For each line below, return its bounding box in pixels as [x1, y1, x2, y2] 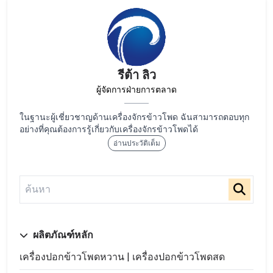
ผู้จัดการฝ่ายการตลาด [96, 83, 177, 96]
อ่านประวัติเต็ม [113, 138, 160, 148]
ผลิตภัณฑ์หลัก [30, 228, 93, 242]
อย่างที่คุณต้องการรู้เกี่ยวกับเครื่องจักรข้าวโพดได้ [19, 123, 198, 135]
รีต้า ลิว [117, 66, 156, 83]
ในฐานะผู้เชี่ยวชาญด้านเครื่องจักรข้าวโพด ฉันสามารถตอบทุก [19, 111, 249, 123]
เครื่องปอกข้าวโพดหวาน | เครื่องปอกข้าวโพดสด [19, 250, 225, 264]
